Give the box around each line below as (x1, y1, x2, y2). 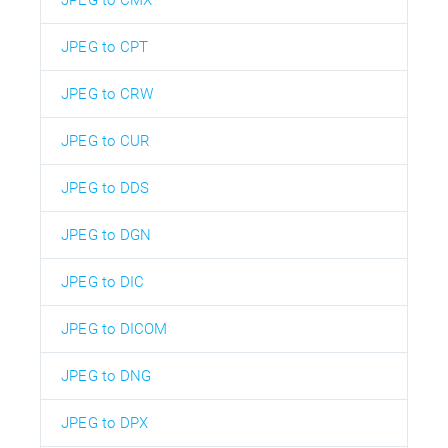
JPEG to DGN (61, 225, 152, 244)
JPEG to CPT (61, 37, 149, 56)
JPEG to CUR (61, 131, 151, 150)
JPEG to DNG (61, 366, 152, 385)
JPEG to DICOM (61, 319, 168, 338)
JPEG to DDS (61, 178, 150, 197)
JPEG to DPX (61, 413, 149, 432)
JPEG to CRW (61, 84, 154, 103)
